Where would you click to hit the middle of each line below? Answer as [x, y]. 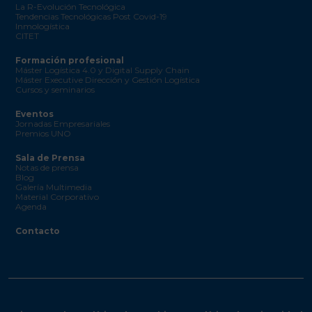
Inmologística [42, 26]
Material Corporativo [57, 196]
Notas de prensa [47, 167]
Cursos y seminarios [55, 89]
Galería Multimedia [54, 187]
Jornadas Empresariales [63, 123]
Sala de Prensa [50, 157]
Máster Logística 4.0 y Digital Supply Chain [102, 70]
